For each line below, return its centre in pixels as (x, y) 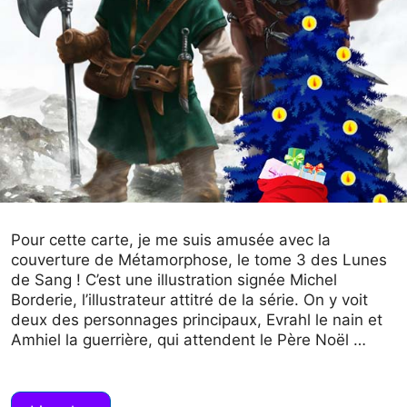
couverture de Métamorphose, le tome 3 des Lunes (199, 260)
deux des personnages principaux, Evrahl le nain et (197, 320)
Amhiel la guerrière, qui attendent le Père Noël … (189, 340)
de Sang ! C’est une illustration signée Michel (174, 280)
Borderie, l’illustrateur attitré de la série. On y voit (189, 300)
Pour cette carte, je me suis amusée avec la (171, 240)
